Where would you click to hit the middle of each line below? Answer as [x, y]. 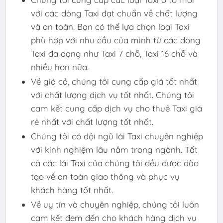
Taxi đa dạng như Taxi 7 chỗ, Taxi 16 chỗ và [114, 54]
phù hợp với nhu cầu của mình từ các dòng [115, 40]
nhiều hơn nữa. [59, 67]
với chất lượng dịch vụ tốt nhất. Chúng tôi [112, 95]
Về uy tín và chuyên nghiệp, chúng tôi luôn [115, 205]
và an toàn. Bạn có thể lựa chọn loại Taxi [110, 27]
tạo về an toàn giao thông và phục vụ [105, 177]
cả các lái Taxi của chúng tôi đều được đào [114, 163]
